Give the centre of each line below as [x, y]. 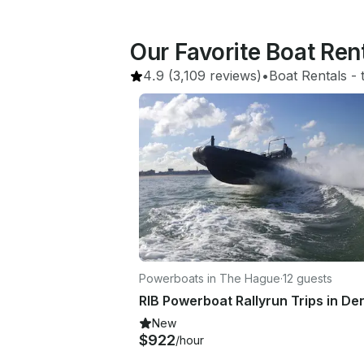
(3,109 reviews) [213, 76]
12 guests [308, 278]
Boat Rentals [308, 76]
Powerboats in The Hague [210, 278]
